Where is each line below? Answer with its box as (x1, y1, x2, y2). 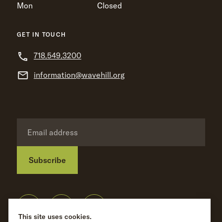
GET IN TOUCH (17, 31, 66, 38)
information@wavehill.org (34, 69, 125, 80)
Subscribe (29, 155, 66, 165)
